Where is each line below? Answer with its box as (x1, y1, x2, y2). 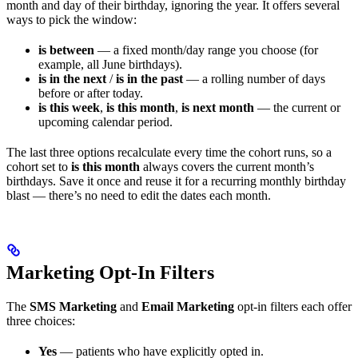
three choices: (6, 314, 75, 328)
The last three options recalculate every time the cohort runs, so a (6, 145, 332, 160)
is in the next (38, 72, 106, 86)
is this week (38, 101, 100, 115)
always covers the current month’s (140, 160, 314, 174)
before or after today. (38, 86, 143, 101)
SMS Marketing (30, 300, 117, 314)
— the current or (254, 101, 340, 115)
